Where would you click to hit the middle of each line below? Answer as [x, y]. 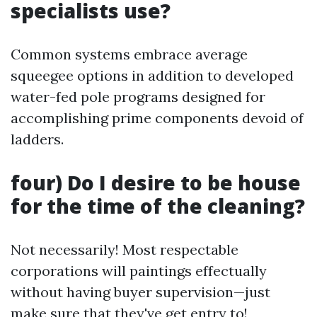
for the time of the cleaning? [158, 206]
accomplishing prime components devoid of [157, 118]
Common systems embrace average [129, 54]
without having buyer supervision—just [140, 292]
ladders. [37, 139]
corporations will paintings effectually [139, 271]
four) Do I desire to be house [156, 183]
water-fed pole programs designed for [138, 97]
